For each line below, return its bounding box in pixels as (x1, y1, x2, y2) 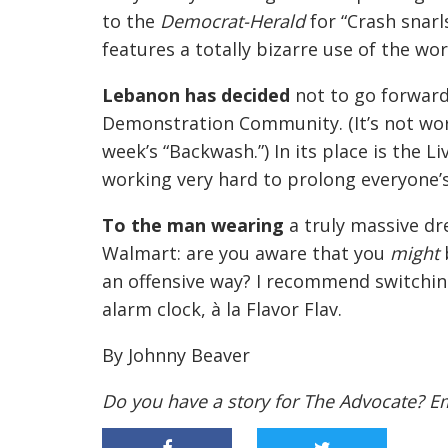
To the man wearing (102, 213, 289, 237)
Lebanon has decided (102, 83, 295, 107)
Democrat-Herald (160, 9, 305, 33)
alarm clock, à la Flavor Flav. (102, 297, 342, 321)
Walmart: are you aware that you (102, 241, 390, 265)
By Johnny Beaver (102, 343, 250, 367)
